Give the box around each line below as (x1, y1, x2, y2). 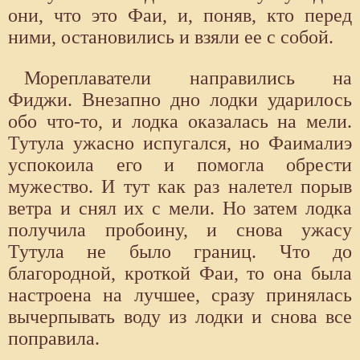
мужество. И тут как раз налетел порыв (8, 175, 352, 197)
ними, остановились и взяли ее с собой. (8, 26, 333, 47)
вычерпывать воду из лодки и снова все (8, 305, 352, 327)
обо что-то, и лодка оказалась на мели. (8, 110, 352, 132)
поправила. (8, 327, 100, 349)
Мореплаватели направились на (24, 67, 352, 88)
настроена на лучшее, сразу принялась (8, 284, 352, 305)
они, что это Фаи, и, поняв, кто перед (8, 4, 352, 26)
